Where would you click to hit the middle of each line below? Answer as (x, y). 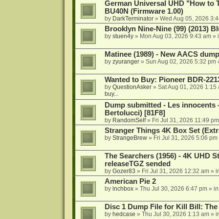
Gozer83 (124, 171)
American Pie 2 (130, 182)
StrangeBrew (130, 138)
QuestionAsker (132, 87)
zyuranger (126, 62)
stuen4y (123, 36)
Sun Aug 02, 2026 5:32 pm (181, 62)
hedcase (124, 214)
